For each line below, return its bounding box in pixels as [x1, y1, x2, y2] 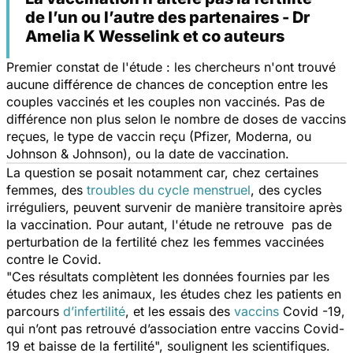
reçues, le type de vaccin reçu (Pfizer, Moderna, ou [6, 128, 311, 144]
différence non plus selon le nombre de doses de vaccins [6, 110, 346, 127]
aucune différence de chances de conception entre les [6, 76, 328, 92]
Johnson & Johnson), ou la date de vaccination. [6, 145, 305, 162]
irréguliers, [6, 199, 73, 215]
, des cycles [251, 181, 321, 198]
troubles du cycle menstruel [87, 181, 251, 198]
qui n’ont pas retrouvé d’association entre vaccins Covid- [6, 320, 344, 336]
